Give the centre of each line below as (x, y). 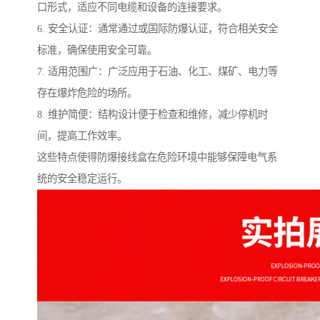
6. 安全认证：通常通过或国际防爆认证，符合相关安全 (157, 29)
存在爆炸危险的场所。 (87, 93)
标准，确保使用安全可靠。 (97, 50)
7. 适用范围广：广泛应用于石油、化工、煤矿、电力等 (157, 72)
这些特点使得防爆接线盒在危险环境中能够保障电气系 (157, 157)
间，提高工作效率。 (82, 136)
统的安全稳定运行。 (82, 179)
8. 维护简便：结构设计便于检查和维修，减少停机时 (152, 115)
